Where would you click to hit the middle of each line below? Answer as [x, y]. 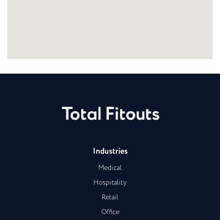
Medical [110, 168]
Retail [110, 198]
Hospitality [110, 183]
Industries [110, 152]
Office [110, 212]
